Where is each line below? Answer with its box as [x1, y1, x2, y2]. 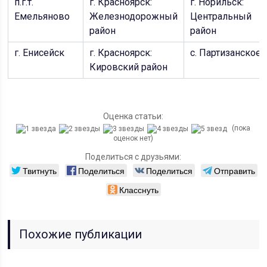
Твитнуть [22, 164, 57, 176]
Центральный [190, 11, 252, 22]
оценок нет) [113, 133, 154, 142]
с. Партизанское [190, 47, 262, 58]
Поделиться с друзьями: [85, 151, 182, 162]
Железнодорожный [89, 11, 178, 22]
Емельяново [14, 11, 70, 22]
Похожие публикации [19, 226, 142, 241]
